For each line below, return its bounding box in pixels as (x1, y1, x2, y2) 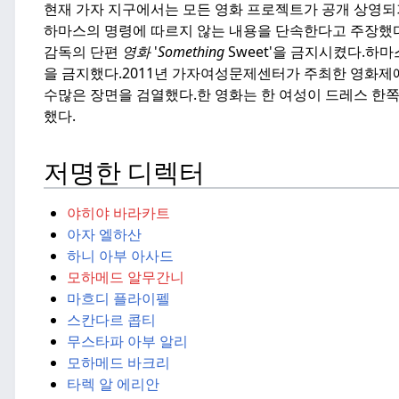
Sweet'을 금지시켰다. (224, 42, 365, 62)
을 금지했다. (44, 63, 122, 84)
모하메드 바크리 (66, 352, 170, 372)
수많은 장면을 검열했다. (44, 85, 197, 105)
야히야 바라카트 (66, 202, 170, 223)
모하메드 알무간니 (66, 266, 184, 287)
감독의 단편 (44, 42, 122, 62)
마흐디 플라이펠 (66, 288, 170, 308)
